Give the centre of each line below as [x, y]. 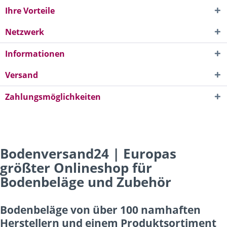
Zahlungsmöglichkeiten [53, 97]
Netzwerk [25, 32]
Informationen [35, 54]
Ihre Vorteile [30, 11]
